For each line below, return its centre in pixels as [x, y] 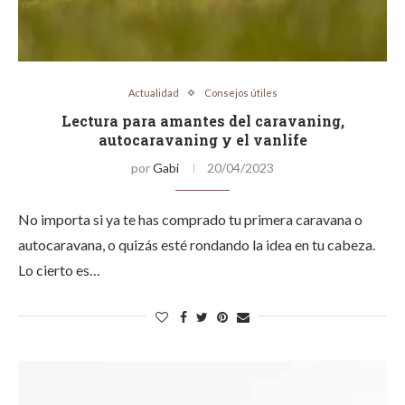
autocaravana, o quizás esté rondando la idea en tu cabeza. [197, 245]
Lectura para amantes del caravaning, [202, 121]
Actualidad [153, 93]
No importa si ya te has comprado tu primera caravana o [190, 219]
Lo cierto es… [59, 270]
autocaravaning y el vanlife [202, 140]
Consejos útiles [240, 93]
